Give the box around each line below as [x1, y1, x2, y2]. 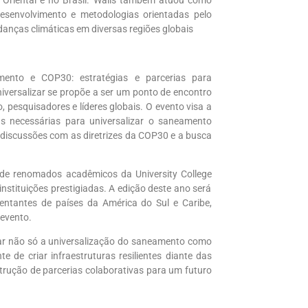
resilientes [119, 250, 162, 262]
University [135, 168, 177, 180]
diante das [162, 250, 212, 262]
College [181, 168, 212, 180]
